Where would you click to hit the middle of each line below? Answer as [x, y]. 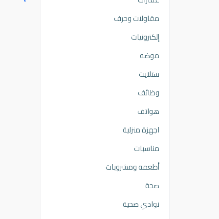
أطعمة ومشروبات [132, 167]
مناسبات [147, 148]
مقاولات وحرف [137, 18]
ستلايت [149, 74]
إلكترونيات [145, 37]
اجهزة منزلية [141, 130]
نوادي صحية [141, 204]
